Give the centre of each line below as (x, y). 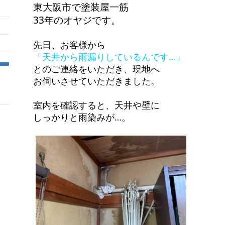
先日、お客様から (70, 45)
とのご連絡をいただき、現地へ (97, 69)
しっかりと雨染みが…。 (82, 117)
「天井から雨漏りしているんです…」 (109, 57)
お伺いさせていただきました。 (97, 81)
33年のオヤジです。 (77, 20)
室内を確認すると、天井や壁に (97, 105)
